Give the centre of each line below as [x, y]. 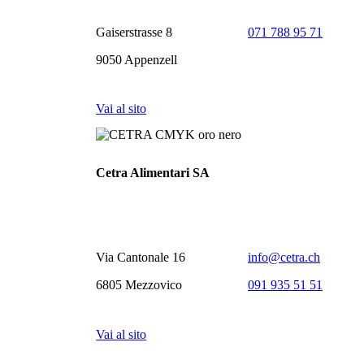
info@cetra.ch [284, 258]
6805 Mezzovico [139, 285]
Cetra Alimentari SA [153, 173]
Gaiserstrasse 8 [134, 32]
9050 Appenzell [137, 59]
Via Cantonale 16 [141, 258]
